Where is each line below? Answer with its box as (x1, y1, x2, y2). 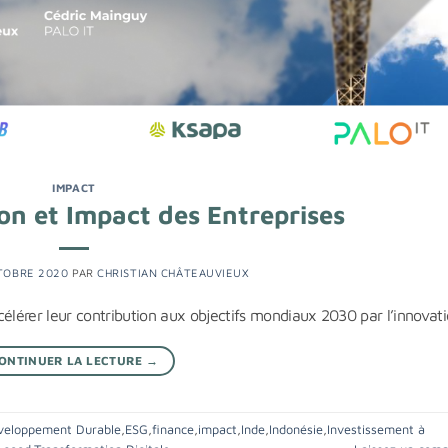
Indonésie (269, 421, 323, 437)
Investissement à (327, 421, 425, 437)
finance (152, 421, 194, 437)
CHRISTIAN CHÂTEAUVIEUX (97, 266, 250, 280)
